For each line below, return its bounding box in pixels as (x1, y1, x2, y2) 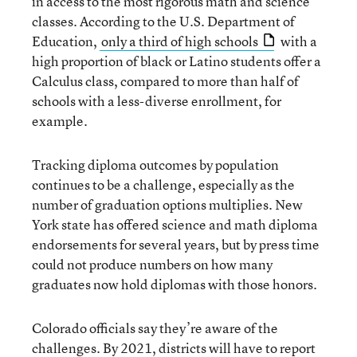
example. (32, 112, 88, 130)
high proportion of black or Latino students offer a (32, 52, 321, 70)
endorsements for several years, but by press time (32, 235, 320, 253)
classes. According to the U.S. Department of (32, 12, 295, 30)
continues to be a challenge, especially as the (32, 175, 295, 194)
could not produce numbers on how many (32, 255, 273, 273)
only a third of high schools (101, 32, 258, 50)
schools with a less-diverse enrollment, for (32, 92, 281, 110)
